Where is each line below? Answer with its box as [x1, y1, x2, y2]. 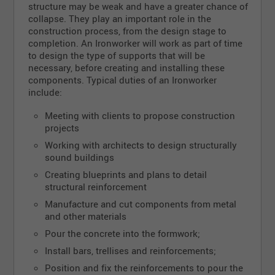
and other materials [44, 210, 126, 223]
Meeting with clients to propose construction [44, 109, 235, 122]
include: [28, 86, 63, 99]
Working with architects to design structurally [44, 139, 237, 152]
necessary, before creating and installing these [28, 61, 225, 74]
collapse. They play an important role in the [28, 12, 212, 25]
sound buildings [44, 151, 114, 164]
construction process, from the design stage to [28, 25, 227, 37]
